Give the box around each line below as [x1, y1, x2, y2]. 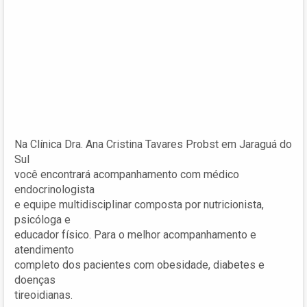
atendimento [14, 243, 74, 256]
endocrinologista [14, 182, 95, 196]
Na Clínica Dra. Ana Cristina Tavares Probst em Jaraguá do [14, 137, 292, 151]
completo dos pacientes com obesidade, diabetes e [14, 258, 265, 271]
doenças [14, 273, 56, 286]
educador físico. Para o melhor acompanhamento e [14, 228, 256, 241]
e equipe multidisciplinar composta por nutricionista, [14, 197, 264, 211]
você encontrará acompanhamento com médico [14, 167, 239, 181]
